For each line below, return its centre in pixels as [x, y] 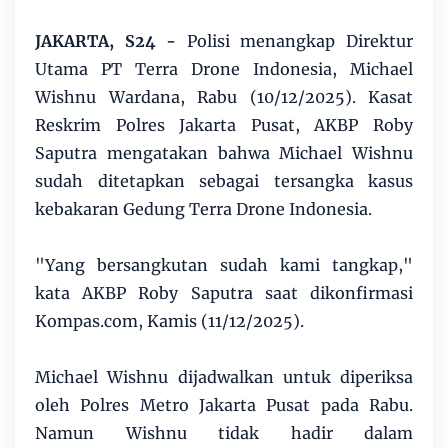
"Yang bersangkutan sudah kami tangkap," [224, 264]
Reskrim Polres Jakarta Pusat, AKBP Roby [224, 124]
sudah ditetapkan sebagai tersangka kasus [224, 180]
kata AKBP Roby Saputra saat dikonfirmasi [224, 292]
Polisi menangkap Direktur [295, 40]
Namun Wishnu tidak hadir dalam [224, 432]
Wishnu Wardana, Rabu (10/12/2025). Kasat [224, 96]
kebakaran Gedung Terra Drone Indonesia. [203, 208]
